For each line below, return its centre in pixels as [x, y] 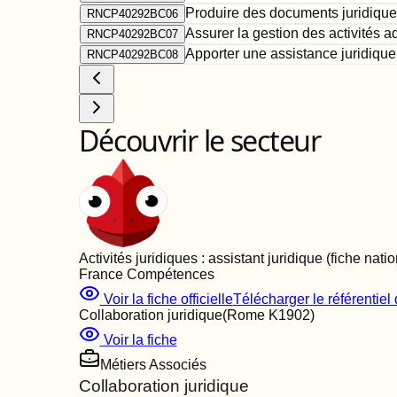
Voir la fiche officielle [166, 299]
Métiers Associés [153, 365]
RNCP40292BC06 [132, 14]
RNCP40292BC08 [132, 54]
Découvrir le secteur [199, 140]
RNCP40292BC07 [132, 34]
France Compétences [146, 274]
